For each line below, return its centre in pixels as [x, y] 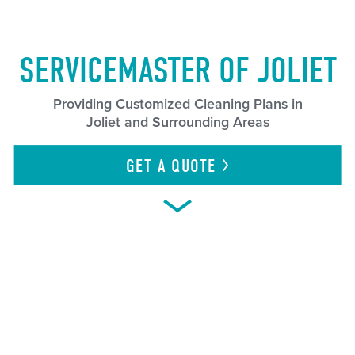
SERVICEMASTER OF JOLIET [177, 71]
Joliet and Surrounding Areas [177, 123]
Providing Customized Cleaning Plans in [177, 105]
